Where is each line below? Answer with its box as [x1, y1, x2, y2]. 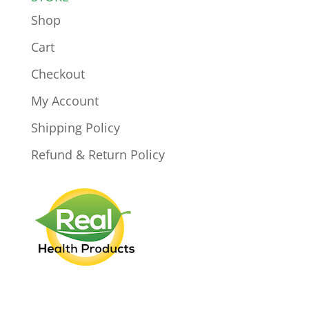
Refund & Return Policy [30, 146, 165, 163]
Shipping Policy [30, 119, 120, 136]
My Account [30, 92, 99, 109]
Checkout [30, 66, 85, 82]
